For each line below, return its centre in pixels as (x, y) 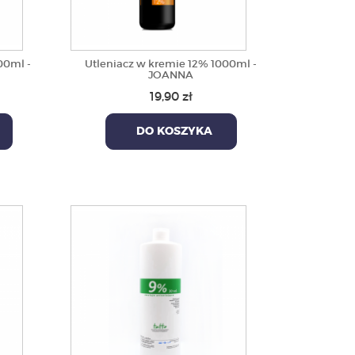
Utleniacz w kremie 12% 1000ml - (171, 64)
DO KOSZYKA (171, 132)
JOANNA (171, 75)
